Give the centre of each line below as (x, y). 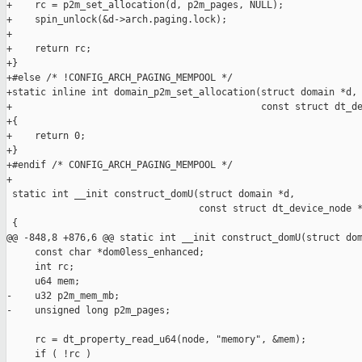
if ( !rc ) (49, 354)
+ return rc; (49, 49)
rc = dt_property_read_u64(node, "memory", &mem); (156, 340)
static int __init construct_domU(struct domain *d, (151, 194)
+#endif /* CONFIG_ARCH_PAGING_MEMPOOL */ (120, 165)
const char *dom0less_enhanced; (105, 253)
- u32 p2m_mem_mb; (63, 296)
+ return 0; (46, 136)
